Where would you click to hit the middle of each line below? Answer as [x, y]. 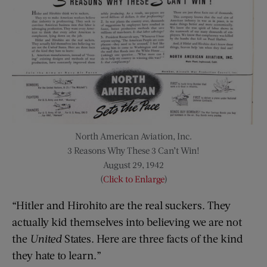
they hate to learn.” [57, 255]
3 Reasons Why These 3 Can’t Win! [133, 150]
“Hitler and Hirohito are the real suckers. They [121, 205]
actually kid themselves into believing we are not [127, 222]
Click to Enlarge [133, 179]
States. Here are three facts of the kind [154, 239]
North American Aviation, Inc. [133, 136]
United [47, 239]
